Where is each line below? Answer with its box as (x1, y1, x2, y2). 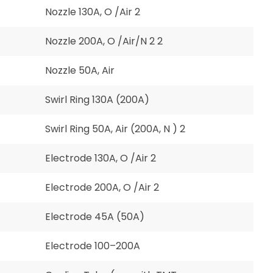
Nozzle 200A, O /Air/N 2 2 (45, 34, 163, 48)
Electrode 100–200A (45, 239, 140, 253)
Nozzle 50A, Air (45, 63, 115, 77)
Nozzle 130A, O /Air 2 (45, 5, 140, 19)
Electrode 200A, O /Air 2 (45, 180, 159, 194)
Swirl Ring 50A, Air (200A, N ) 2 (45, 122, 185, 136)
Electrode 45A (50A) (45, 210, 144, 224)
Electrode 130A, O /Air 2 (45, 151, 156, 165)
